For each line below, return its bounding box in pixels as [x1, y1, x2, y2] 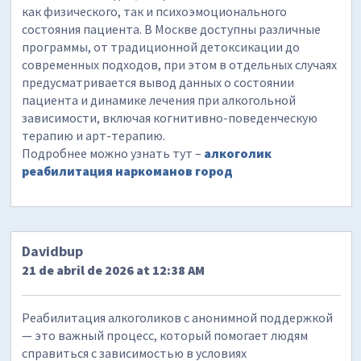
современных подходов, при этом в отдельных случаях [22, 56, 338, 73]
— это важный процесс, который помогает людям [22, 327, 309, 344]
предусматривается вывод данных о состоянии [22, 73, 295, 90]
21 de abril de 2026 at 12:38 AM [22, 262, 205, 279]
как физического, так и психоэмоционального [22, 2, 288, 19]
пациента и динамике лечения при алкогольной [22, 91, 297, 108]
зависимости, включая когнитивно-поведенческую [22, 109, 318, 126]
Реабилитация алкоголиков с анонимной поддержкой [22, 309, 334, 326]
